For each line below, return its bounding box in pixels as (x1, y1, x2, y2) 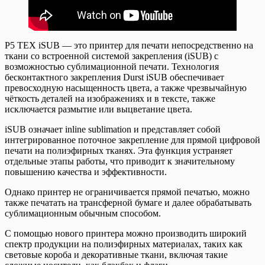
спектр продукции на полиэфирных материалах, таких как (5, 238, 243, 249)
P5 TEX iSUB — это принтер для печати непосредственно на (5, 40, 253, 50)
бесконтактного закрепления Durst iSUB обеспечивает (5, 72, 224, 82)
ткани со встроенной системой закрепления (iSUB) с (5, 50, 218, 61)
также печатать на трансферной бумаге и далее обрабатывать (5, 197, 251, 208)
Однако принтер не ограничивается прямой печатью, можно (5, 186, 250, 197)
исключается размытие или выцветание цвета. (5, 104, 192, 114)
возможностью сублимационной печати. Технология (5, 61, 219, 72)
